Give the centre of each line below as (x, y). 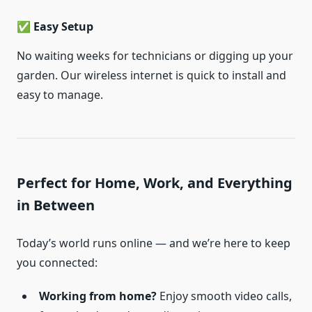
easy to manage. (60, 95)
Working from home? (98, 296)
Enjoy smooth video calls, (224, 296)
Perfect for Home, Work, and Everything (155, 183)
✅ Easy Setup (55, 27)
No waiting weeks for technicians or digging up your (155, 56)
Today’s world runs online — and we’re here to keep (154, 243)
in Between (56, 205)
